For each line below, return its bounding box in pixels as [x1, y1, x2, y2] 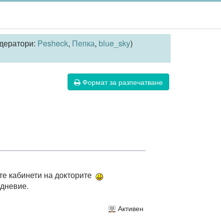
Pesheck [37, 37, 69, 49]
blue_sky [99, 37, 131, 49]
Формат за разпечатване [82, 76, 163, 87]
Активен [115, 205, 144, 213]
